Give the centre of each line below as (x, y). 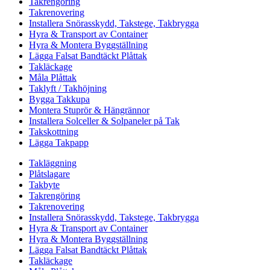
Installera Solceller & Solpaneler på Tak (104, 121)
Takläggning (53, 163)
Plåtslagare (49, 174)
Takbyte (44, 184)
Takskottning (54, 131)
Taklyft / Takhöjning (68, 88)
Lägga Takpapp (59, 142)
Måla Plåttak (53, 77)
